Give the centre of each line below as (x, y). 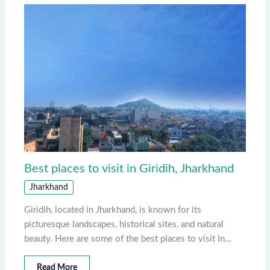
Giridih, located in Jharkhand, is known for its (113, 210)
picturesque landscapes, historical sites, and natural (124, 225)
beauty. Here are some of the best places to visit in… (128, 239)
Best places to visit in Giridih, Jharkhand (129, 169)
